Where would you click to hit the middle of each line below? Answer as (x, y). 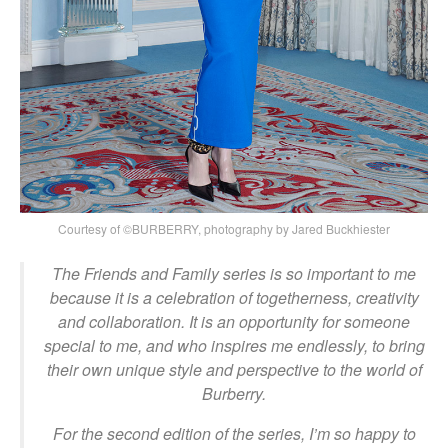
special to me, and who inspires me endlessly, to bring (234, 345)
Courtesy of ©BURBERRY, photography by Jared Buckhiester (224, 228)
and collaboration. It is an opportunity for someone (234, 321)
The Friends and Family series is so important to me (234, 273)
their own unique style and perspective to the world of (234, 369)
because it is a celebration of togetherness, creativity (234, 297)
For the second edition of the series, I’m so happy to (234, 433)
